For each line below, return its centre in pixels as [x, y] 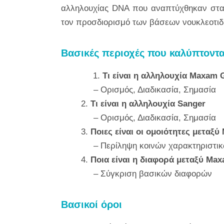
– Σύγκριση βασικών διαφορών [146, 174]
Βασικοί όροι [93, 204]
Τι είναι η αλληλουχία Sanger [148, 104]
